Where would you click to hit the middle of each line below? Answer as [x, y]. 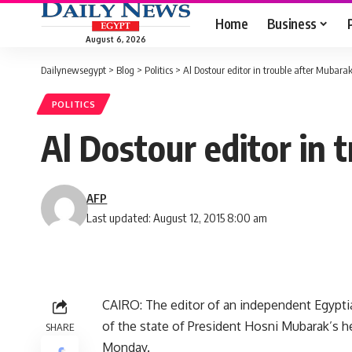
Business [291, 23]
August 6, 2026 [115, 39]
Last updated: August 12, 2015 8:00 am [177, 218]
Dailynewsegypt [73, 70]
